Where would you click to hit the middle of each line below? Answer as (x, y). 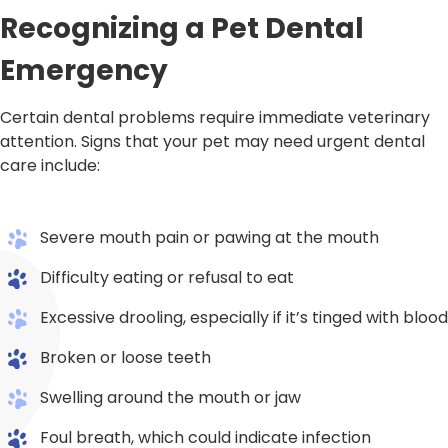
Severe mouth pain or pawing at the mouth (209, 238)
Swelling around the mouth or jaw (170, 398)
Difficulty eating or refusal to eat (167, 278)
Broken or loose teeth (125, 358)
